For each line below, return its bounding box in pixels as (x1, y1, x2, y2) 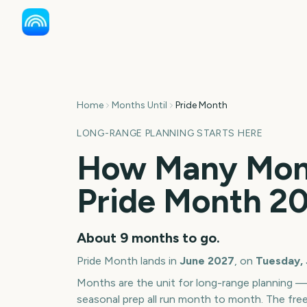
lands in (138, 254, 180, 267)
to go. (179, 229, 220, 246)
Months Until (112, 99, 167, 111)
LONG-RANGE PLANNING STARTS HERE (77, 127, 263, 139)
